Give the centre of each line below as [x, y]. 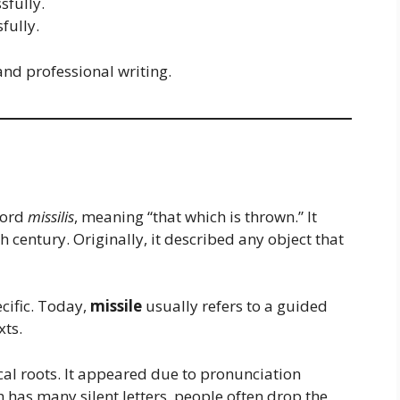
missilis [51, 216]
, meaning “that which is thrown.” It [196, 216]
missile [116, 306]
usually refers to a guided [235, 306]
